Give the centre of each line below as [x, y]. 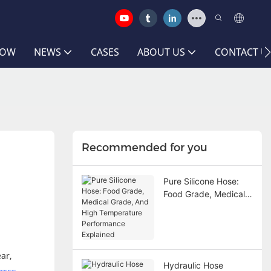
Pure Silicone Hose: [201, 181]
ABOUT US [161, 52]
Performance [188, 232]
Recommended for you [144, 148]
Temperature [188, 219]
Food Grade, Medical [204, 194]
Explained [182, 244]
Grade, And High [196, 206]
